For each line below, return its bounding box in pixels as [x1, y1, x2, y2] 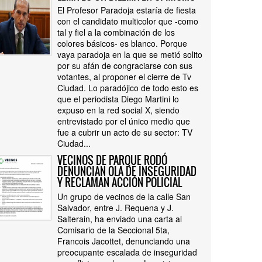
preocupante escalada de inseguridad [57, 246, 197, 258]
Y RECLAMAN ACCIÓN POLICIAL [57, 175, 182, 190]
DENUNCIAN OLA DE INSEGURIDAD [57, 164, 196, 179]
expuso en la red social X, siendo [57, 104, 180, 116]
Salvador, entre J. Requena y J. [57, 202, 174, 213]
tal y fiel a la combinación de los [57, 26, 175, 38]
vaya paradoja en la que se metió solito [57, 49, 202, 60]
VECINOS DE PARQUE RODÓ [57, 153, 167, 168]
